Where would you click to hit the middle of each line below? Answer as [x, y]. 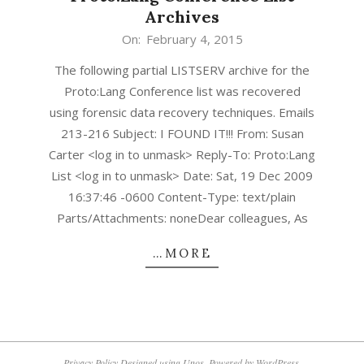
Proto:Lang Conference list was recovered [182, 91]
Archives [182, 16]
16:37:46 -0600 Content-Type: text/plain [182, 196]
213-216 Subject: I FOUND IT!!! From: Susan [182, 133]
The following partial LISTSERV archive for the [182, 69]
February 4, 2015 [194, 39]
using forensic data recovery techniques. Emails [182, 112]
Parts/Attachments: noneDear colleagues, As [182, 217]
